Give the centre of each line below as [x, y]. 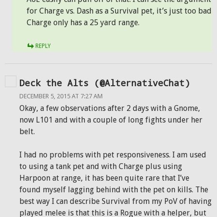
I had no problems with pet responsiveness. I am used [113, 155]
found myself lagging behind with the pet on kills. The [114, 190]
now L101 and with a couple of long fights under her [111, 120]
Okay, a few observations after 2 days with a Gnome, [110, 108]
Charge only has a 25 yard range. [83, 23]
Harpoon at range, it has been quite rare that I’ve [104, 178]
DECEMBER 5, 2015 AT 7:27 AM [61, 96]
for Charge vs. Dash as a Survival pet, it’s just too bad [119, 11]
